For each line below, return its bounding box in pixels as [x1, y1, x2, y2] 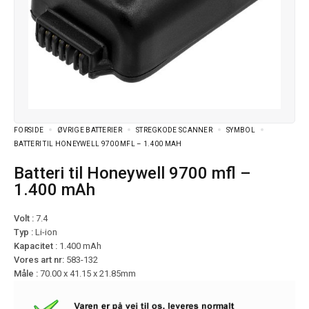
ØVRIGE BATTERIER [57, 126, 122, 134]
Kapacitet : [14, 241, 59, 252]
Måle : [14, 268, 40, 279]
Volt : [14, 213, 34, 224]
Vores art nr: [14, 255, 66, 266]
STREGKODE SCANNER [135, 126, 213, 134]
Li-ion [35, 227, 57, 238]
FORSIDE [14, 126, 44, 134]
